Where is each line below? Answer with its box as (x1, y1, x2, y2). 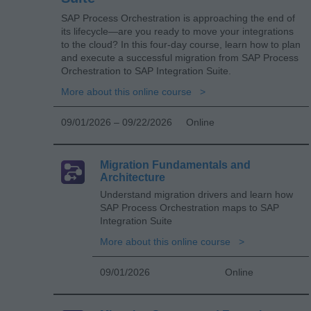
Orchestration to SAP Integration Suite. (61, 65, 231, 76)
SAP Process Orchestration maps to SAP (100, 201, 279, 213)
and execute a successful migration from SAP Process (61, 51, 299, 63)
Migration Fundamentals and (100, 158, 251, 171)
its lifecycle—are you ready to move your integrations (61, 25, 294, 37)
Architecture (100, 171, 165, 183)
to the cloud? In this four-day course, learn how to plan (61, 38, 301, 50)
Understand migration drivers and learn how (100, 188, 293, 200)
